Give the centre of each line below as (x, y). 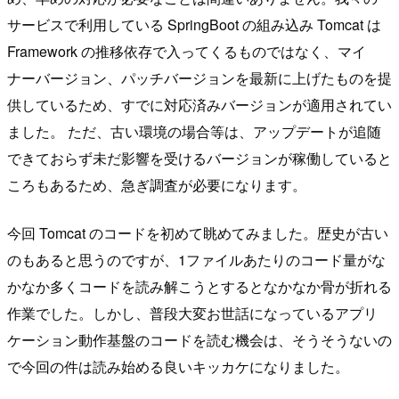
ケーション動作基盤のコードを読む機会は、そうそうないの (199, 339)
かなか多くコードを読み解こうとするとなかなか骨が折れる (199, 286)
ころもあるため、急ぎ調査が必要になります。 (157, 184)
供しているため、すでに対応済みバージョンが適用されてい (199, 104)
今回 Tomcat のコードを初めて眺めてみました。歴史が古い (198, 232)
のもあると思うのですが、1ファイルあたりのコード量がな (196, 259)
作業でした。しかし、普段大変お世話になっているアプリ (192, 313)
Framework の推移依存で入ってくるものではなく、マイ (187, 51)
